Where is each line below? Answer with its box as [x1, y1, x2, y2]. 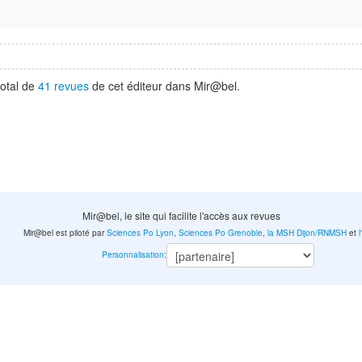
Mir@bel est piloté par [23, 227, 107, 239]
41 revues [38, 77, 89, 94]
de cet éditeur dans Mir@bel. [89, 77, 240, 94]
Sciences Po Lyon [107, 227, 175, 239]
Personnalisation [101, 248, 164, 260]
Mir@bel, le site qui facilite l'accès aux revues [82, 208, 280, 222]
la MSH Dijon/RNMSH [267, 227, 347, 239]
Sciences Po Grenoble [179, 227, 263, 239]
